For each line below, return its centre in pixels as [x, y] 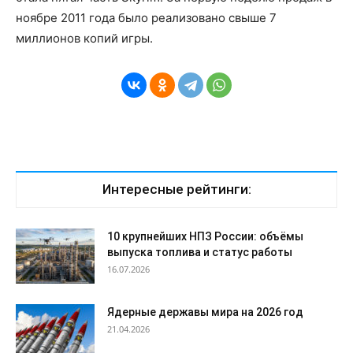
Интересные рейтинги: [176, 190]
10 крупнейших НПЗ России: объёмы [205, 237]
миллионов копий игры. [84, 39]
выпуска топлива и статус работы [200, 253]
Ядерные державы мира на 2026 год [205, 312]
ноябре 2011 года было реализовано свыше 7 [146, 18]
